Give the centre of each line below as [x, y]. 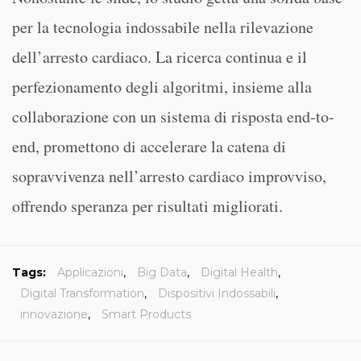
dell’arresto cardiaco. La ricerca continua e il [160, 57]
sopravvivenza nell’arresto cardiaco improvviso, [169, 176]
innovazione [54, 314]
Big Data [162, 272]
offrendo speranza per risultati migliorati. [147, 206]
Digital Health [239, 272]
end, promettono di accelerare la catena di [149, 146]
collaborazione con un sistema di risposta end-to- [173, 116]
